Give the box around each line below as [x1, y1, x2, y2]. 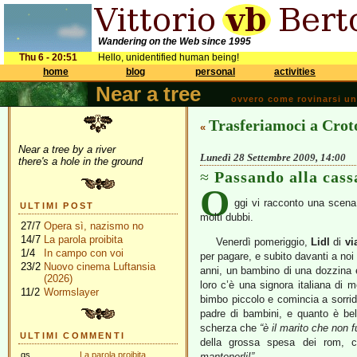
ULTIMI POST [20, 201, 95, 210]
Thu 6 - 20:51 [18, 52, 77, 63]
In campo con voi [44, 247, 124, 259]
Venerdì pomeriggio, [215, 236, 312, 248]
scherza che [200, 322, 260, 334]
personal [195, 66, 235, 77]
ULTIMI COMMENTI [20, 331, 125, 340]
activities [274, 66, 316, 77]
